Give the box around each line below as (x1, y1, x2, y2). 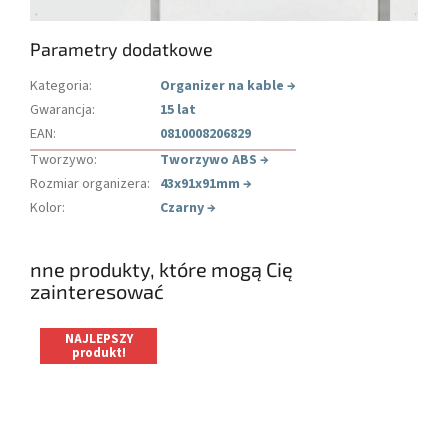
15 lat (160, 99, 196, 120)
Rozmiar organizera (30, 173, 147, 194)
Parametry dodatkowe (30, 37, 213, 60)
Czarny (160, 197, 204, 218)
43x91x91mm (160, 173, 240, 194)
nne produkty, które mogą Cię (30, 256, 293, 281)
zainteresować (30, 278, 164, 303)
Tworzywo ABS (160, 149, 257, 170)
